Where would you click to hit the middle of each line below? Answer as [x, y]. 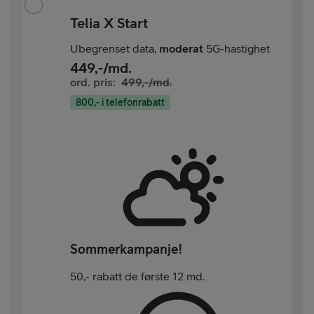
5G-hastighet [237, 49]
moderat [181, 49]
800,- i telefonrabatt [120, 103]
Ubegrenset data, [115, 49]
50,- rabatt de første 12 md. [137, 276]
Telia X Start [109, 22]
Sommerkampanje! [126, 248]
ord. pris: [93, 82]
